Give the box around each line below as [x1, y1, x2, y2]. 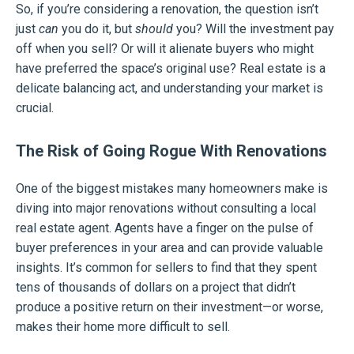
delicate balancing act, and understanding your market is [16, 81, 323, 96]
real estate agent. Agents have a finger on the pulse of [16, 220, 314, 236]
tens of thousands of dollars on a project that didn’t [16, 280, 296, 296]
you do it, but [58, 21, 135, 37]
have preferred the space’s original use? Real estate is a [16, 61, 326, 77]
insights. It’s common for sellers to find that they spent [16, 260, 317, 276]
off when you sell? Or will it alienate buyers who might [16, 41, 314, 57]
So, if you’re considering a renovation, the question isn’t [16, 2, 318, 17]
